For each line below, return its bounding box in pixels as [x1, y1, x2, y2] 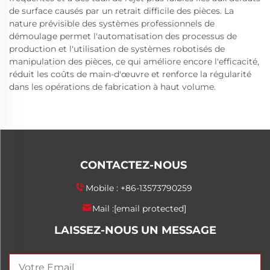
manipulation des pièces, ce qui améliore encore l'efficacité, [9, 56, 259, 67]
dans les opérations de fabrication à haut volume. [9, 81, 216, 92]
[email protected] [113, 203, 186, 214]
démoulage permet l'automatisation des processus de [9, 31, 237, 42]
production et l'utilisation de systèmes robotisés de [9, 43, 225, 54]
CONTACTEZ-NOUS [80, 159, 187, 172]
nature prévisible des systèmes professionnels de [9, 18, 215, 29]
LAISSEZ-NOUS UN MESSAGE [54, 224, 216, 237]
